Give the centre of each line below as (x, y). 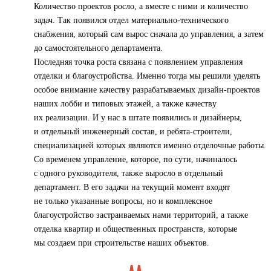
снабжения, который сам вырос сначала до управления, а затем (149, 34)
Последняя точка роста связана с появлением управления (138, 62)
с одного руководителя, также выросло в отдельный (129, 174)
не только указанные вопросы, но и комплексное (123, 201)
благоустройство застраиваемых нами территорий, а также (141, 215)
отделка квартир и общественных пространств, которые (135, 229)
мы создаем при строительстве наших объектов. (122, 243)
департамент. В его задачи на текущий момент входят (132, 188)
